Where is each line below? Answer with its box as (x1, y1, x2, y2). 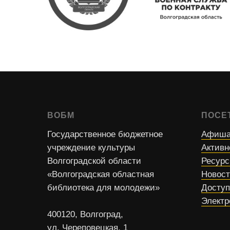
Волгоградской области (47, 156, 141, 166)
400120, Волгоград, (47, 209, 123, 219)
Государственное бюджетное (47, 129, 163, 139)
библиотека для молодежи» (47, 183, 160, 193)
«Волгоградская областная (47, 169, 154, 179)
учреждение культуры (47, 143, 135, 152)
